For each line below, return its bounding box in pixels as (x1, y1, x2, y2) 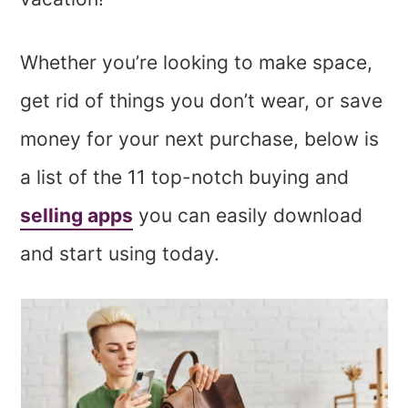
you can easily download (133, 203, 363, 227)
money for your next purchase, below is (20, 127, 380, 150)
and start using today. (20, 241, 220, 265)
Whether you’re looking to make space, (20, 50, 373, 74)
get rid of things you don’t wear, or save (20, 88, 383, 112)
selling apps (20, 203, 134, 227)
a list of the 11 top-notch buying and (20, 165, 355, 189)
